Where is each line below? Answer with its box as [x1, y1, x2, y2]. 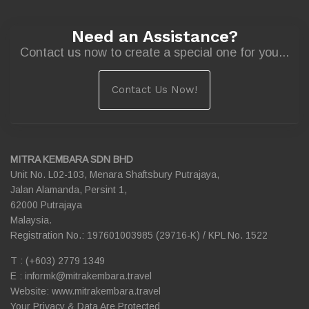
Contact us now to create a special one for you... [20, 46, 289, 60]
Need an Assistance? [71, 27, 238, 47]
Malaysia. [10, 215, 52, 226]
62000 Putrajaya [10, 199, 82, 211]
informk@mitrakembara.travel [25, 270, 152, 282]
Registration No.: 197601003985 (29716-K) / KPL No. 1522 [10, 230, 268, 241]
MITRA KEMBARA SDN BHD [10, 154, 133, 166]
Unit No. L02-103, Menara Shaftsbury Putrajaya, [10, 169, 219, 181]
